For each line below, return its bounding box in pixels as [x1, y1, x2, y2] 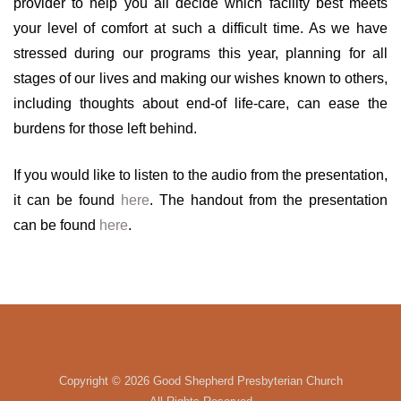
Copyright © [58, 374, 124, 388]
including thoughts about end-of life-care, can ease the [13, 96, 388, 111]
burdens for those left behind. [13, 121, 197, 136]
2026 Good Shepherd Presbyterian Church [124, 374, 343, 388]
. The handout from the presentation [149, 192, 388, 208]
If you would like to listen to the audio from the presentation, [13, 167, 388, 183]
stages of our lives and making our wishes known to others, [13, 71, 388, 86]
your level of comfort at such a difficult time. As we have [13, 21, 388, 36]
